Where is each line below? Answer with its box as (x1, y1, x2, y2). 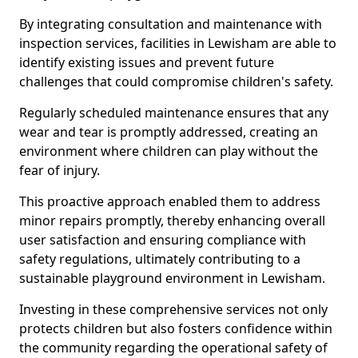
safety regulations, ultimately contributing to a (19, 250, 300, 268)
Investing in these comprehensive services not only (19, 300, 328, 318)
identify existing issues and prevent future (19, 54, 274, 71)
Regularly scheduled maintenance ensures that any (19, 104, 328, 121)
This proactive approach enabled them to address (19, 193, 320, 210)
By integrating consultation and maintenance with (19, 15, 322, 33)
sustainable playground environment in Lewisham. (19, 269, 325, 287)
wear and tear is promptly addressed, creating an (19, 123, 318, 141)
